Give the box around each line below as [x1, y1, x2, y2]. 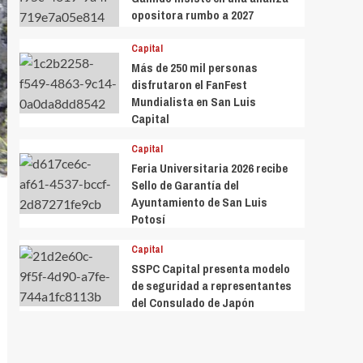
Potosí [130, 211, 165, 228]
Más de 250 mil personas [130, 59, 258, 77]
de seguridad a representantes [130, 277, 292, 295]
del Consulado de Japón [130, 294, 254, 312]
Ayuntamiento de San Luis [130, 194, 267, 211]
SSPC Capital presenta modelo [130, 260, 290, 278]
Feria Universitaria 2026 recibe [130, 160, 288, 177]
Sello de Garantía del [130, 177, 239, 194]
